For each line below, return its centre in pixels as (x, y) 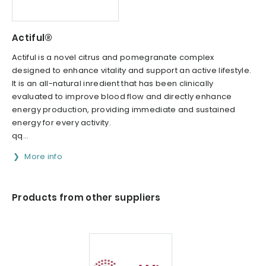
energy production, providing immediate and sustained (124, 110)
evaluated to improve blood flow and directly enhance (122, 97)
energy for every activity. (61, 123)
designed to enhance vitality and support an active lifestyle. (132, 71)
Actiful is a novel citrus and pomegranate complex (113, 58)
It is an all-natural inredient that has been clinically (113, 84)
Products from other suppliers (86, 198)
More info (44, 157)
